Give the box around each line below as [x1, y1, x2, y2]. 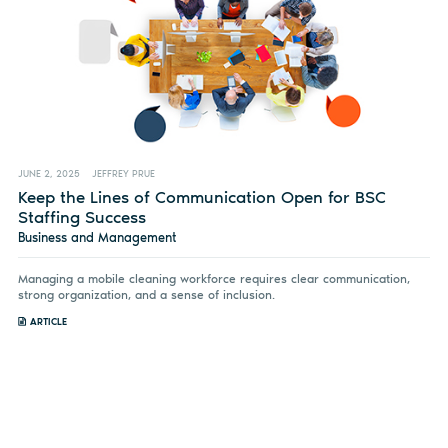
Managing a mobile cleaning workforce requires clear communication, [17, 271, 410, 286]
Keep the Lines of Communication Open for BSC [17, 186, 386, 207]
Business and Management [17, 230, 177, 246]
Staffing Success [17, 206, 146, 227]
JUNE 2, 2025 [17, 168, 80, 179]
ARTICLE [29, 315, 67, 327]
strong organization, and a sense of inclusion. [17, 287, 275, 302]
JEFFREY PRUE [91, 168, 155, 179]
